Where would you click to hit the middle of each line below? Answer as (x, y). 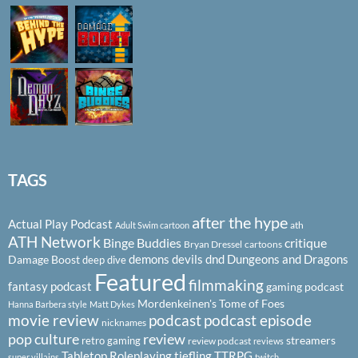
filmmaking (226, 285)
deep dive (104, 260)
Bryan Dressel (213, 245)
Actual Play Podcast (60, 224)
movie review (54, 321)
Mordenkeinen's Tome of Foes (211, 304)
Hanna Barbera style (48, 304)
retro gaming (111, 341)
